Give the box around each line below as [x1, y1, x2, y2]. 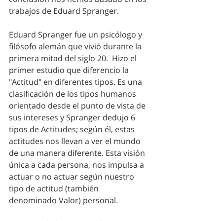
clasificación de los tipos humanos [9, 88, 138, 99]
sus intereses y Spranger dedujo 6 [9, 111, 137, 123]
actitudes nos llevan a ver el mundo [9, 135, 143, 147]
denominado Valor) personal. [9, 194, 118, 206]
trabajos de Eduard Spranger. [9, 5, 119, 16]
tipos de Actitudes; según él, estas [9, 123, 137, 135]
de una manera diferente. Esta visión [9, 147, 147, 158]
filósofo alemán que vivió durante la [9, 40, 144, 52]
